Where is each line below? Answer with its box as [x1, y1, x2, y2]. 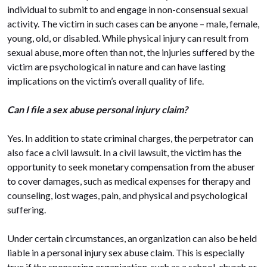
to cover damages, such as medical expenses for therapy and [7, 175, 250, 187]
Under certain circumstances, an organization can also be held [7, 232, 257, 244]
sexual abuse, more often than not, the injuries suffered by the [7, 46, 254, 58]
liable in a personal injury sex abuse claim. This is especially [7, 247, 244, 258]
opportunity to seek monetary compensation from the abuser [7, 161, 255, 172]
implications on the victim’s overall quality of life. [7, 75, 204, 86]
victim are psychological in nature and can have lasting [7, 61, 226, 72]
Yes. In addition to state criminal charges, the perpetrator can [7, 132, 253, 144]
